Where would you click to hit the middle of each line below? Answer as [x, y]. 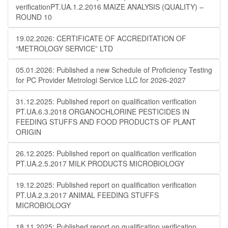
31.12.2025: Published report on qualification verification [106, 101]
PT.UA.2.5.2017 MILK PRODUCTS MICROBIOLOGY [100, 163]
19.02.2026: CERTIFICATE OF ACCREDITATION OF [101, 38]
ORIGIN [28, 132]
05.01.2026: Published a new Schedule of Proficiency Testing [114, 70]
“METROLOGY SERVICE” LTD [64, 48]
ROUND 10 [34, 17]
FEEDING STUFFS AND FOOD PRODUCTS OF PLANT [106, 122]
